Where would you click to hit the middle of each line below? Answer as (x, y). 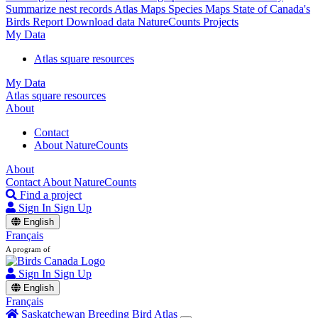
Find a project (51, 195)
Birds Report (36, 22)
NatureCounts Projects (188, 22)
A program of (28, 249)
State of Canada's (272, 9)
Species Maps (201, 9)
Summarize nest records (60, 9)
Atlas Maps (141, 9)
